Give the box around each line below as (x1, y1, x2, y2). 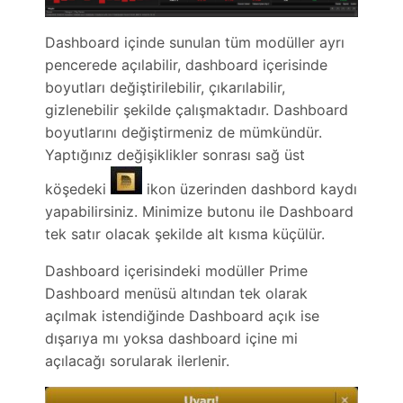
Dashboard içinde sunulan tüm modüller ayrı (45, 33, 345, 52)
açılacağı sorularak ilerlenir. (45, 352, 235, 371)
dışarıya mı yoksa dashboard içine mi (45, 329, 299, 348)
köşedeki (45, 180, 112, 199)
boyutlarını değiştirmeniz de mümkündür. (45, 123, 323, 142)
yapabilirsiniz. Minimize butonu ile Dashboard (45, 202, 354, 221)
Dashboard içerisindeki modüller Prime (45, 262, 309, 281)
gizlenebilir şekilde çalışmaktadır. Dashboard (45, 101, 349, 120)
